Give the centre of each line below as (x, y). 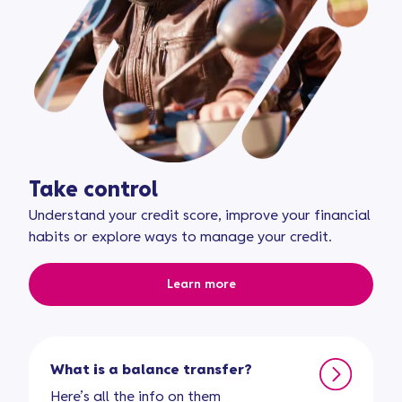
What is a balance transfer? (151, 371)
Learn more (201, 285)
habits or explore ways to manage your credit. (180, 238)
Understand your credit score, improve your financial (200, 216)
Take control (93, 191)
